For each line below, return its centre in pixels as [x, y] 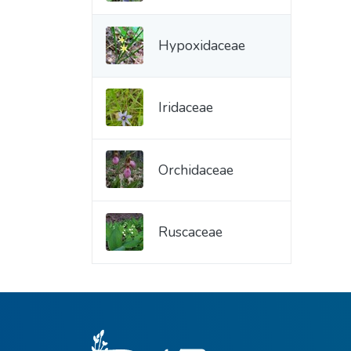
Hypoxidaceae [202, 45]
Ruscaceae [190, 232]
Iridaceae [186, 108]
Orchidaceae [196, 170]
